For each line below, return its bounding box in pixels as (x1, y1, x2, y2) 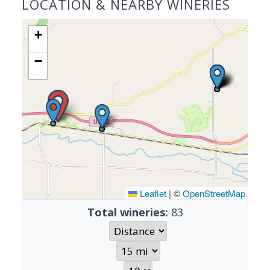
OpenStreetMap (183, 187, 245, 199)
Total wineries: (87, 205, 168, 219)
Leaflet (137, 187, 166, 199)
